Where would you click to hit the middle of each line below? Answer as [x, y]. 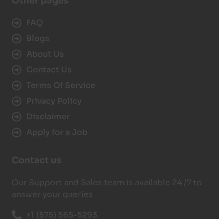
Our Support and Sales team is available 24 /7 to [107, 182]
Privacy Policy [54, 101]
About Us [45, 54]
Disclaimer [48, 116]
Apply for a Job [57, 132]
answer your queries [52, 194]
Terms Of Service [61, 85]
